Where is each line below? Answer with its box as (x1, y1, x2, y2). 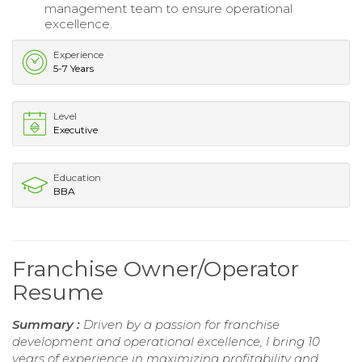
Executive (53, 123, 98, 136)
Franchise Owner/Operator (12, 255, 299, 282)
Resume (12, 278, 103, 305)
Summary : (12, 316, 83, 332)
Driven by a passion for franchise (83, 316, 280, 332)
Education (53, 170, 101, 183)
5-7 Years (53, 61, 94, 74)
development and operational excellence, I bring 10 (12, 333, 320, 349)
